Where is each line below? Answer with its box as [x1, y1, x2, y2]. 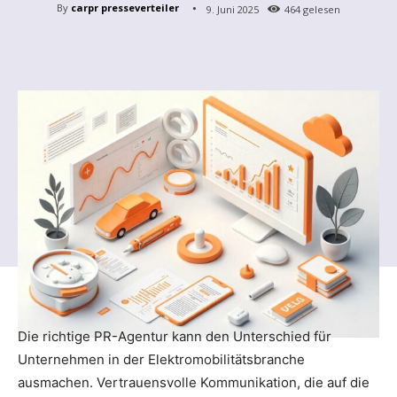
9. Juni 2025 [206, 2, 259, 16]
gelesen [300, 2, 340, 16]
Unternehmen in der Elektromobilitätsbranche [18, 350, 305, 368]
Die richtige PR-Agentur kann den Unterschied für [18, 327, 331, 345]
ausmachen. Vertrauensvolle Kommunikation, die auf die [18, 373, 370, 391]
